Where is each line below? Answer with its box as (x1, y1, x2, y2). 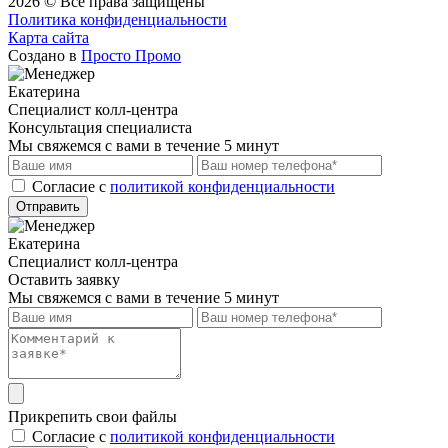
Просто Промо (81, 46, 181, 64)
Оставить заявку (8, 270, 120, 288)
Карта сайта (8, 28, 89, 46)
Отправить (16, 198, 80, 214)
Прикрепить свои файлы (8, 407, 177, 425)
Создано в (8, 46, 81, 64)
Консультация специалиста (8, 118, 192, 136)
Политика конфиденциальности (8, 10, 227, 28)
